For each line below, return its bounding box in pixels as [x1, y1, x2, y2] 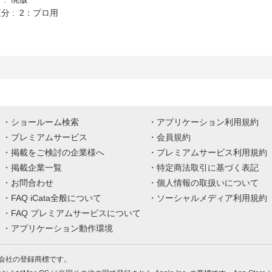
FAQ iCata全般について [11, 193, 101, 203]
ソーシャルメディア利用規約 [157, 193, 267, 203]
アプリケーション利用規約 [157, 117, 259, 127]
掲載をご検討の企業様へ [11, 148, 104, 157]
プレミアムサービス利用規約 [157, 148, 267, 157]
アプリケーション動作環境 [11, 223, 113, 233]
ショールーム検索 [11, 117, 79, 127]
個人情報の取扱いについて [157, 178, 259, 188]
